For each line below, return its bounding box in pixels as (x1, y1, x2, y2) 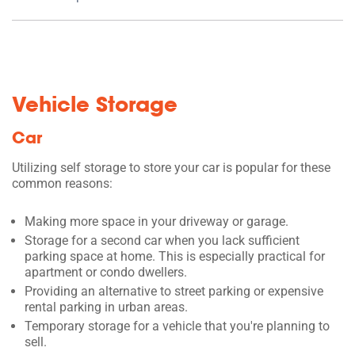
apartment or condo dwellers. (25, 264, 187, 280)
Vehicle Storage (12, 90, 177, 117)
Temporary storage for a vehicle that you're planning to (25, 318, 330, 334)
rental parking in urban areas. (25, 299, 188, 315)
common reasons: (12, 175, 113, 191)
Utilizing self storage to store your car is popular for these (12, 159, 330, 175)
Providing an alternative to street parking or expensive (25, 283, 323, 299)
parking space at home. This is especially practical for (25, 248, 325, 264)
